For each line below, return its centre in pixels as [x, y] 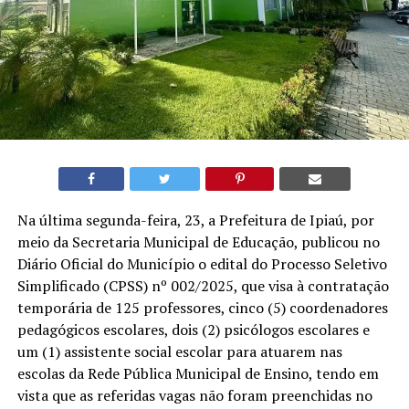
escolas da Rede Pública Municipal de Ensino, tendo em [198, 373]
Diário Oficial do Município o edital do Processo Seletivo [202, 263]
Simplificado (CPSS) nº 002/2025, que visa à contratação [203, 285]
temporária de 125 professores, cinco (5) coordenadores [202, 307]
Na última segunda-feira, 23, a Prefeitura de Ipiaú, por [195, 220]
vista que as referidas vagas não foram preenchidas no [194, 395]
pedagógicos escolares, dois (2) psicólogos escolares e [193, 329]
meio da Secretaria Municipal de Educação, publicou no [198, 241]
